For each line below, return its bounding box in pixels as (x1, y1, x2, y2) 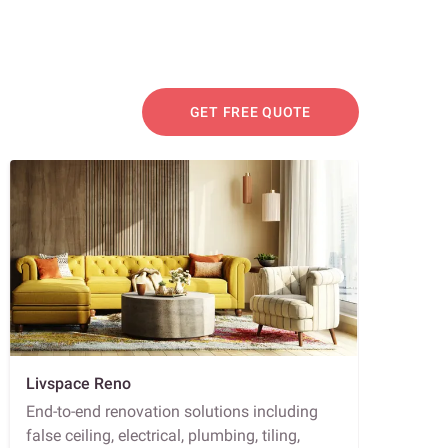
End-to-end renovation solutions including (26, 401, 318, 421)
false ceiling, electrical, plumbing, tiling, (26, 425, 300, 445)
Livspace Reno (26, 373, 131, 393)
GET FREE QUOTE (189, 104, 311, 121)
